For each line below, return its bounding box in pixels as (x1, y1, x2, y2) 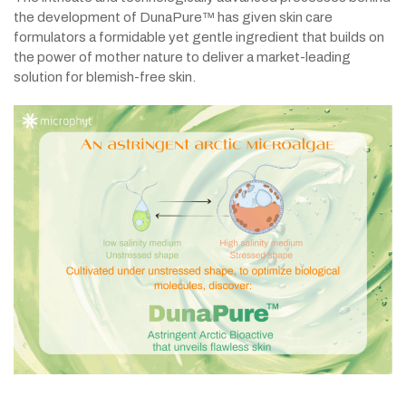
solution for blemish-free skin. (14, 70, 196, 84)
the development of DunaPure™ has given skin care (14, 10, 333, 24)
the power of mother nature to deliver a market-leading (14, 50, 351, 64)
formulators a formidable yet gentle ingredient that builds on (14, 30, 384, 44)
